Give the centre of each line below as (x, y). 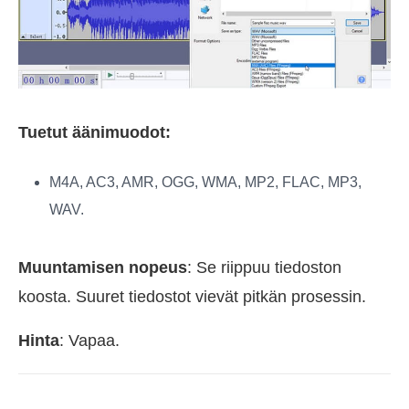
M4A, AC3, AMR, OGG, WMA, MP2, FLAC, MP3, (205, 182)
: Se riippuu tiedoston (264, 267)
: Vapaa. (89, 340)
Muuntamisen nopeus (103, 267)
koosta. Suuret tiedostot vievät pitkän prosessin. (192, 296)
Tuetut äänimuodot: (94, 132)
